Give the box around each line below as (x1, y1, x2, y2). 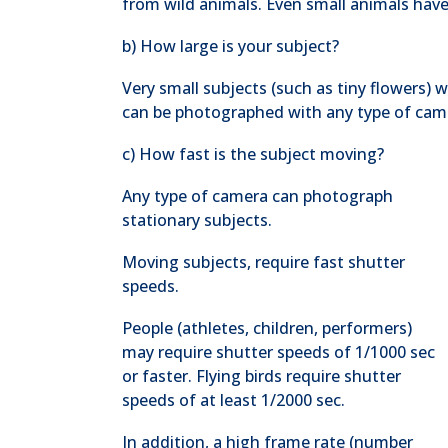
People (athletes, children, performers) (122, 317, 412, 339)
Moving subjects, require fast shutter (122, 251, 405, 273)
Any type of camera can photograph (122, 185, 393, 207)
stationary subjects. (122, 209, 272, 231)
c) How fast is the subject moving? (122, 143, 384, 165)
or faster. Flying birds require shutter (122, 365, 401, 387)
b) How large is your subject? (122, 35, 339, 57)
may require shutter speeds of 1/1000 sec (122, 341, 435, 363)
